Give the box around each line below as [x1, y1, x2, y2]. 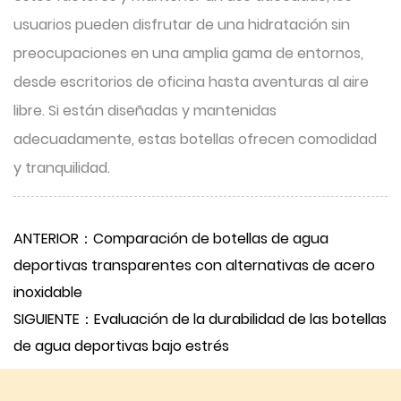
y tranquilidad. [13, 158, 110, 178]
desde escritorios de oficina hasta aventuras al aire [13, 72, 369, 92]
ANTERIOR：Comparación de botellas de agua [13, 228, 328, 249]
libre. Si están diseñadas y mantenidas [13, 100, 277, 121]
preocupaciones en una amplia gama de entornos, [13, 43, 363, 64]
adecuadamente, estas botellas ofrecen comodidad [13, 129, 377, 149]
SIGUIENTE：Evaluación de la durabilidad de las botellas [13, 309, 387, 329]
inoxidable [13, 282, 82, 303]
